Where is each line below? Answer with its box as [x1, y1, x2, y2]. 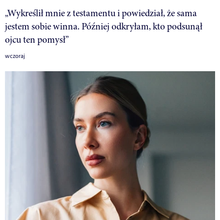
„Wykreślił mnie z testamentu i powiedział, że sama [5, 6, 197, 20]
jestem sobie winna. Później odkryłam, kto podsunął [5, 19, 202, 33]
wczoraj [5, 52, 25, 60]
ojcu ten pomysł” [5, 32, 69, 46]
